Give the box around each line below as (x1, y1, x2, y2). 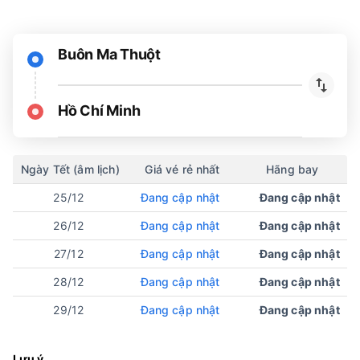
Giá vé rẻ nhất (145, 162, 220, 176)
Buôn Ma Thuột (58, 46, 161, 63)
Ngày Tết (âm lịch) (21, 162, 120, 176)
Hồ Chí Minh (58, 102, 141, 120)
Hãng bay (266, 162, 319, 176)
